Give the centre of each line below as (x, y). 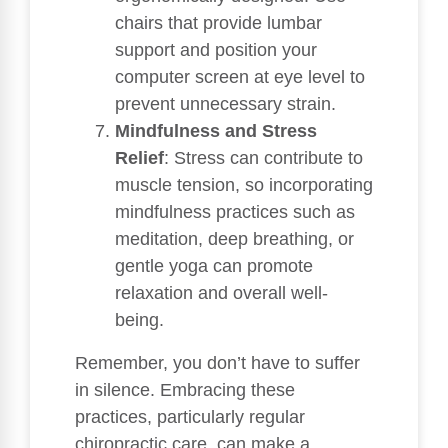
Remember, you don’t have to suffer (217, 363)
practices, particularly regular (190, 417)
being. (139, 320)
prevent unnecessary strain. (225, 104)
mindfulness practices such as (235, 212)
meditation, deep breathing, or (234, 239)
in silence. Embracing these (185, 390)
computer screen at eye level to (240, 77)
